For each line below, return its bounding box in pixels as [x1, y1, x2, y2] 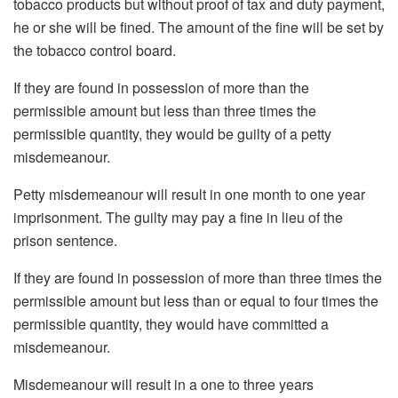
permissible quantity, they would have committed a [13, 314, 329, 335]
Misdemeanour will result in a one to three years [13, 374, 314, 395]
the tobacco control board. [13, 40, 176, 61]
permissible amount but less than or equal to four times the [13, 291, 378, 312]
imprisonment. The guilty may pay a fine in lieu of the [13, 207, 343, 228]
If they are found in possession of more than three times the [13, 267, 382, 289]
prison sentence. [13, 230, 117, 251]
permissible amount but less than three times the [13, 100, 316, 122]
